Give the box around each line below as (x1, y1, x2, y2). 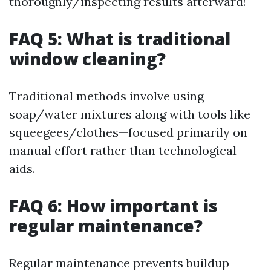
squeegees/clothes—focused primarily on (9, 125, 247, 140)
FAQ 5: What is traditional (9, 27, 230, 51)
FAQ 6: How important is (9, 194, 218, 218)
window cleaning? (9, 47, 166, 71)
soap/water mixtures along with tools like (9, 106, 250, 122)
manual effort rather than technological (9, 143, 237, 158)
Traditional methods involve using (9, 88, 204, 104)
